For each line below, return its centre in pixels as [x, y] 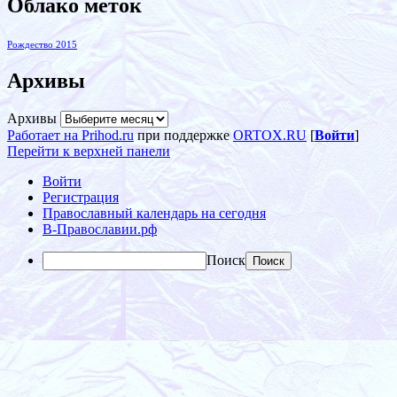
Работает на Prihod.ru [70, 135]
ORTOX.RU [270, 135]
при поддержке [183, 135]
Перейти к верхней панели [89, 151]
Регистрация [81, 197]
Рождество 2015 [42, 44]
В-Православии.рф [100, 229]
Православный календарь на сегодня [154, 213]
